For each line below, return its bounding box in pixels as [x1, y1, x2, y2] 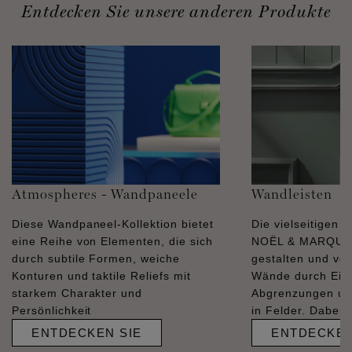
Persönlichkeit [12, 303, 92, 317]
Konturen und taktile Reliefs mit [12, 269, 191, 282]
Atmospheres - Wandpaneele [12, 185, 198, 202]
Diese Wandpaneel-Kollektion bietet [12, 217, 214, 230]
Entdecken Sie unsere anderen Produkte [21, 2, 331, 21]
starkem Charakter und [12, 286, 143, 299]
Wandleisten [251, 185, 332, 202]
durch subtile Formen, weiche [12, 251, 180, 265]
